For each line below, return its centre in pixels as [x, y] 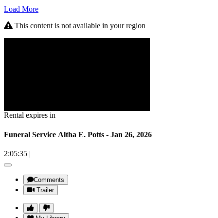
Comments [49, 180]
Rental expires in [30, 115]
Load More [21, 9]
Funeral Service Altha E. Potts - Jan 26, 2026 [78, 134]
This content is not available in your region [79, 26]
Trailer [45, 190]
